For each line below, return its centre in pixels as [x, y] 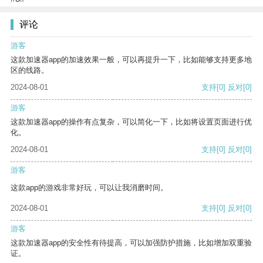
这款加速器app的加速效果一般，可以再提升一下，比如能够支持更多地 [131, 60]
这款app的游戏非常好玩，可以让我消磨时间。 [89, 188]
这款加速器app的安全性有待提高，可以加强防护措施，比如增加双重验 [131, 243]
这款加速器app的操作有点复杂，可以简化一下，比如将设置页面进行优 [131, 122]
